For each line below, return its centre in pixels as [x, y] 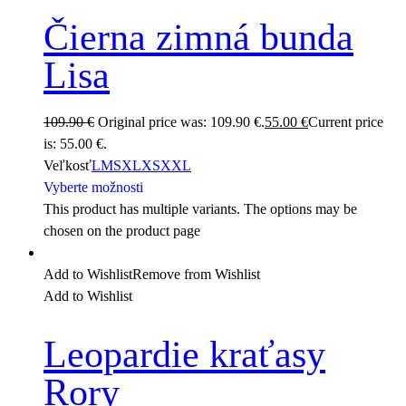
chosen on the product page [122, 230]
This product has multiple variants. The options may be [200, 208]
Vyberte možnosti [93, 187]
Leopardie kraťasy [184, 355]
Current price [346, 121]
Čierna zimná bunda [198, 37]
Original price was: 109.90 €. [181, 121]
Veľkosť [68, 165]
